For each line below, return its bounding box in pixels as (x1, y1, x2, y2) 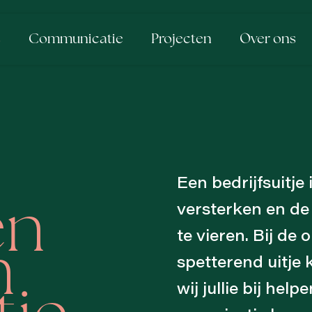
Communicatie (29, 32, 123, 47)
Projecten (151, 32, 212, 47)
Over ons (240, 32, 296, 47)
